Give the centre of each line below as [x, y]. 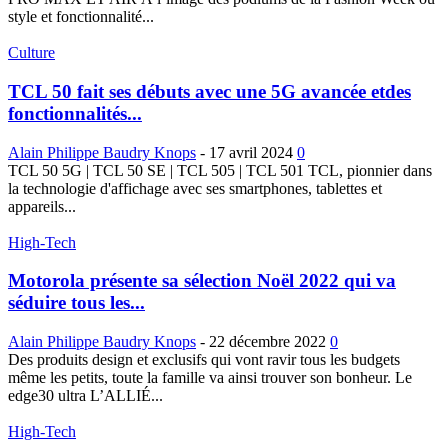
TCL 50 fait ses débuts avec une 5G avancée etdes [209, 92]
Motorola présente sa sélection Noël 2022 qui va [202, 281]
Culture [31, 53]
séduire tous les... [76, 303]
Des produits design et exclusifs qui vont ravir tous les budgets [204, 360]
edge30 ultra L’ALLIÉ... [85, 396]
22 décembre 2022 [267, 342]
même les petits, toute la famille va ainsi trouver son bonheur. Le [210, 378]
